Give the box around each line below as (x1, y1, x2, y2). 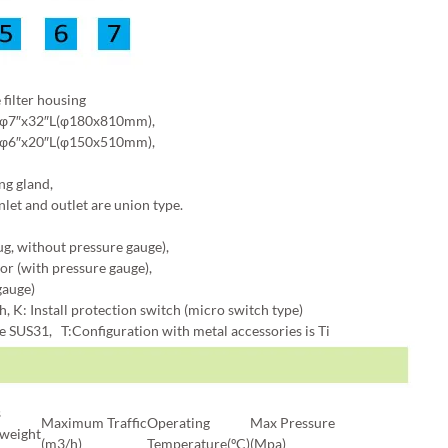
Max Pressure (250, 414, 335, 431)
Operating (147, 414, 210, 431)
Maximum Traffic (41, 414, 147, 431)
